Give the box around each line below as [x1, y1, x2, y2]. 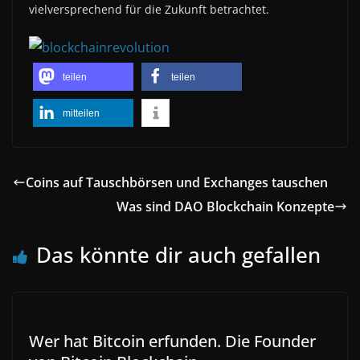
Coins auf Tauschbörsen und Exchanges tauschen [26, 173, 328, 191]
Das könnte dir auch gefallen [36, 239, 321, 269]
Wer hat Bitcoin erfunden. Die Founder [29, 329, 316, 352]
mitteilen [63, 107, 100, 119]
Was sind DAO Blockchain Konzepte [117, 197, 334, 215]
